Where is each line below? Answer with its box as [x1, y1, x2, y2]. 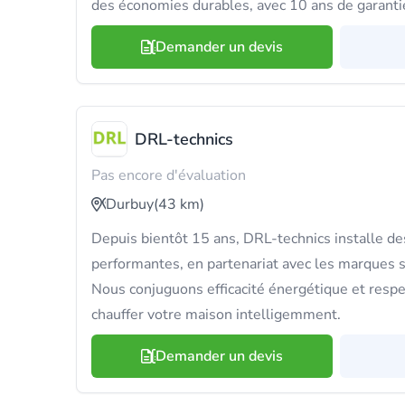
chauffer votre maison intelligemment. [91, 305, 341, 325]
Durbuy [106, 194, 154, 214]
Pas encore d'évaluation [91, 165, 246, 185]
